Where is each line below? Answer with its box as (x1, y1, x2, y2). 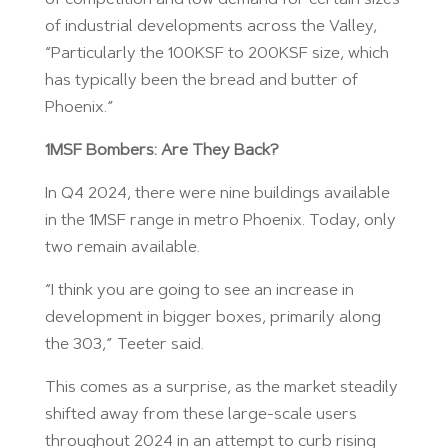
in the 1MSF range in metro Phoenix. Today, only (44, 212, 396, 229)
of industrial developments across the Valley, (44, 18, 377, 35)
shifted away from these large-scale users (44, 406, 357, 423)
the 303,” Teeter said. (44, 336, 204, 353)
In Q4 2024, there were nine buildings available (44, 185, 390, 202)
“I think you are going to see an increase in (44, 282, 354, 299)
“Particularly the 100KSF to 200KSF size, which (44, 45, 389, 62)
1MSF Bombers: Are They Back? (44, 142, 279, 159)
